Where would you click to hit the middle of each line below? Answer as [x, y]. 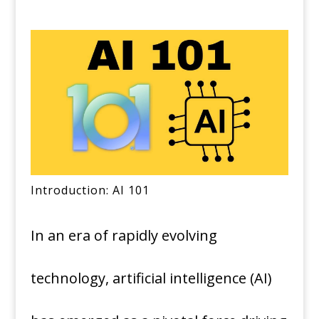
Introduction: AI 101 [90, 190]
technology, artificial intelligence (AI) [151, 278]
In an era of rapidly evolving [124, 236]
